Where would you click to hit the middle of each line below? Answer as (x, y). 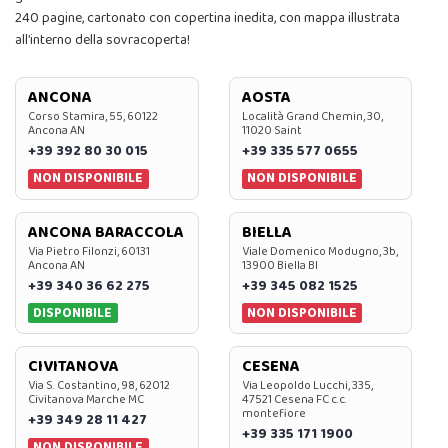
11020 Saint (271, 131)
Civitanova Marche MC (86, 400)
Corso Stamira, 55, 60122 (93, 117)
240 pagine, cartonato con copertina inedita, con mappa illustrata (207, 18)
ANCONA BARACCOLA (106, 232)
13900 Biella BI (279, 265)
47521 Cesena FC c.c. (294, 400)
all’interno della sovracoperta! (102, 40)
